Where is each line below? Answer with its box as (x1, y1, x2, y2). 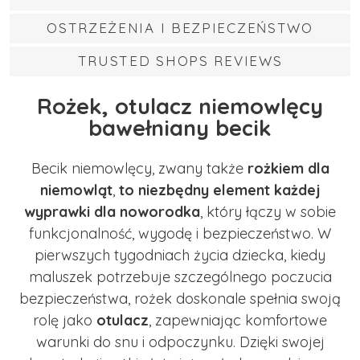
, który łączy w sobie (200, 202, 336, 221)
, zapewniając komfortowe (149, 310, 327, 329)
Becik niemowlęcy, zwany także (31, 158, 247, 178)
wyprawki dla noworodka (24, 202, 200, 221)
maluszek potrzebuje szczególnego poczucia (28, 267, 332, 286)
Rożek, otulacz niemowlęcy (37, 92, 323, 121)
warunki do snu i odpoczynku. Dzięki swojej (35, 332, 325, 351)
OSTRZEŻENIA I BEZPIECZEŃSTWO (47, 19, 313, 36)
